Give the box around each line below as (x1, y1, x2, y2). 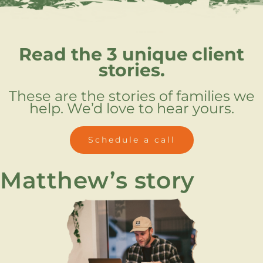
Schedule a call (87, 134, 176, 145)
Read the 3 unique (19, 43, 188, 65)
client (192, 43, 244, 65)
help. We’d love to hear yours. (29, 99, 234, 117)
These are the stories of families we (8, 87, 255, 104)
